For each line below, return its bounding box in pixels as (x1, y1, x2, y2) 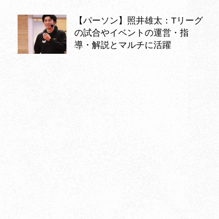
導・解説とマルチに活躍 (74, 40, 171, 50)
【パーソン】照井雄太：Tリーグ (74, 15, 203, 25)
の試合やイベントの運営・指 (74, 27, 189, 38)
